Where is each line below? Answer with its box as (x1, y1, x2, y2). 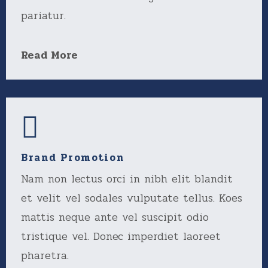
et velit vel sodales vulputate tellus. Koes (21, 190, 242, 206)
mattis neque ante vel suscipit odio (21, 209, 209, 226)
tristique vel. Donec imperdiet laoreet (21, 228, 221, 245)
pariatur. (21, 7, 66, 24)
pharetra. (21, 247, 69, 264)
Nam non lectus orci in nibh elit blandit (21, 170, 233, 187)
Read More (21, 47, 78, 63)
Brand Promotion (21, 150, 124, 166)
